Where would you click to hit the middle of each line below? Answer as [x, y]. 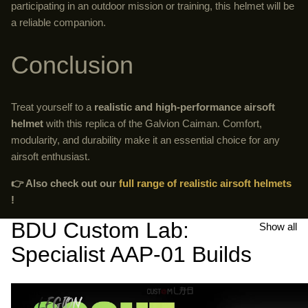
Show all [278, 227]
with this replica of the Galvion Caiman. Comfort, [153, 124]
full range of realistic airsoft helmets [205, 184]
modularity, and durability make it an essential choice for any [145, 140]
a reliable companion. [58, 23]
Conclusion [72, 65]
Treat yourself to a [53, 107]
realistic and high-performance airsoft [185, 107]
